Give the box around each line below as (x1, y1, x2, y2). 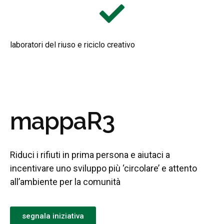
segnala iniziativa (22, 211, 84, 220)
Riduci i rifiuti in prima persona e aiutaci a (10, 149, 170, 160)
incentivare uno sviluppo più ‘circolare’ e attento (10, 162, 197, 173)
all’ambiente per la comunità (10, 176, 120, 187)
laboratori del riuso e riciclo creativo (10, 39, 135, 49)
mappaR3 (10, 106, 114, 135)
